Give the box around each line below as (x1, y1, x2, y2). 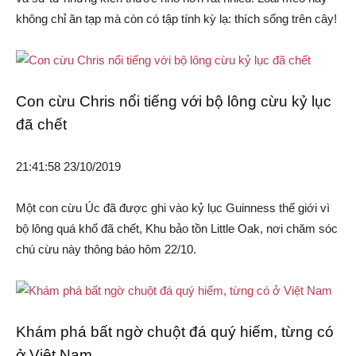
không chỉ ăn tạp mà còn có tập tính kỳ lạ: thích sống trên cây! (16, 12, 337, 26)
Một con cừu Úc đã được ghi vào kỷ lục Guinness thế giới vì (16, 201, 330, 215)
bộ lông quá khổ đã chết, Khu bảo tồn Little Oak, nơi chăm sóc (16, 222, 338, 236)
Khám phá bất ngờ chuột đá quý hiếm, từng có (16, 323, 334, 341)
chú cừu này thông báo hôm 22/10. (16, 242, 196, 257)
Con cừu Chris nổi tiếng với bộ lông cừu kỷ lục (16, 93, 331, 110)
